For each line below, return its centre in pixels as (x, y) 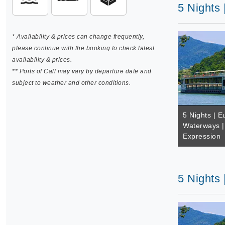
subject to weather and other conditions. (71, 83)
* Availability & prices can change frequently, (78, 37)
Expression (202, 136)
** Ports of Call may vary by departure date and (82, 71)
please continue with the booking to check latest (83, 48)
